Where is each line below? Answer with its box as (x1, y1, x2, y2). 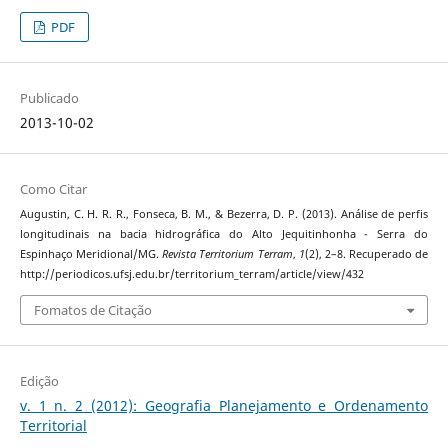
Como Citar (19, 180, 87, 199)
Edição (19, 371, 59, 390)
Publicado (19, 89, 79, 108)
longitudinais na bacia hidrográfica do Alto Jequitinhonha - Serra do (19, 227, 429, 242)
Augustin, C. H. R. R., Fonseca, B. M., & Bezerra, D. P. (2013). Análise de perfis (19, 207, 429, 222)
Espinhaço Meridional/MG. (19, 247, 163, 262)
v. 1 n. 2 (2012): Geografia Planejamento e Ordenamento (19, 395, 429, 415)
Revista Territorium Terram (162, 247, 293, 262)
